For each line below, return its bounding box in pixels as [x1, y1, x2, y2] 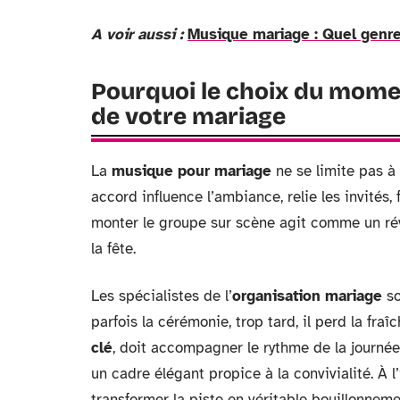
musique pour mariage [112, 161, 271, 180]
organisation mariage [232, 286, 382, 305]
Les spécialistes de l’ [91, 286, 232, 305]
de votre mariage [91, 102, 286, 130]
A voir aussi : [91, 24, 183, 44]
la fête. [91, 238, 136, 258]
